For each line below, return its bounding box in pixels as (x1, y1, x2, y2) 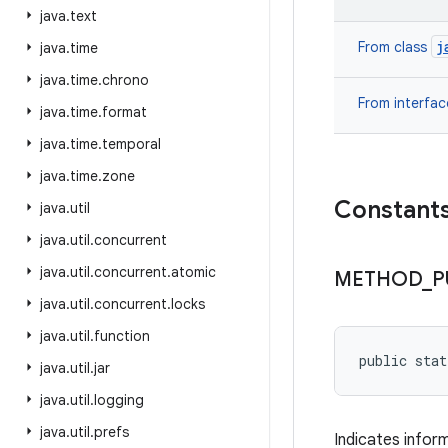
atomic (171, 263, 216, 281)
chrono (102, 71, 149, 89)
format (102, 103, 147, 121)
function (94, 327, 150, 345)
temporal (102, 135, 161, 153)
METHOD (334, 267, 422, 292)
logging (94, 391, 144, 409)
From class (358, 38, 431, 56)
